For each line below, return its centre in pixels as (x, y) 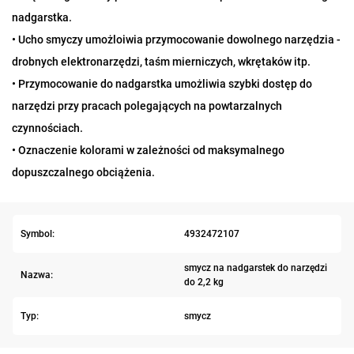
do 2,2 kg (203, 282)
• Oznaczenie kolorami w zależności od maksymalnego (148, 150)
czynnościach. (47, 128)
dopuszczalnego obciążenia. (83, 172)
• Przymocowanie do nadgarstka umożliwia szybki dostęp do (162, 84)
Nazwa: (37, 275)
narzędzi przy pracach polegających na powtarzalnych (147, 106)
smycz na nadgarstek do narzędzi (255, 268)
